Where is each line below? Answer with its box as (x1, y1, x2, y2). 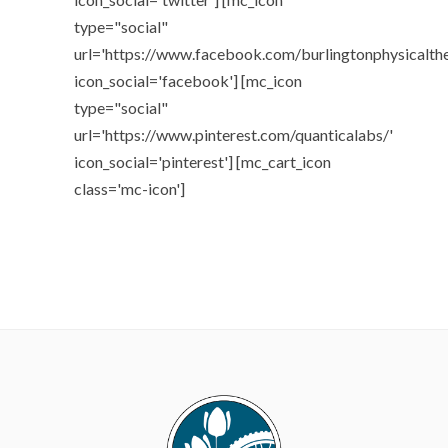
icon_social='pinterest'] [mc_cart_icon (74, 152, 331, 171)
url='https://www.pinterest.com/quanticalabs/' (74, 125, 393, 144)
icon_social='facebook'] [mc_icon (74, 71, 302, 90)
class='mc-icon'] (74, 179, 185, 198)
